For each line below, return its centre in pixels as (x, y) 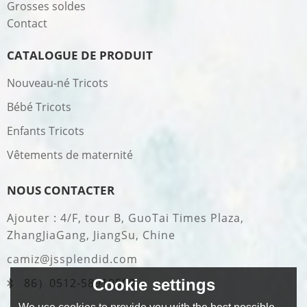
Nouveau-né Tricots (58, 83)
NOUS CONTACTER (61, 191)
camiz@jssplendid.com (72, 259)
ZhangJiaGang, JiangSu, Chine (91, 235)
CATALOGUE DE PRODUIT (80, 56)
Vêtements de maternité (70, 155)
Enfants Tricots (46, 131)
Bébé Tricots (39, 107)
